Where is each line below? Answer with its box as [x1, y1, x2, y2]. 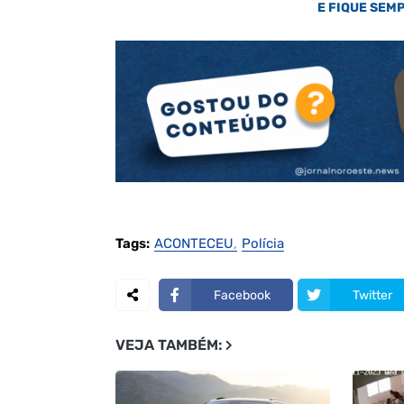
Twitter [352, 287, 392, 303]
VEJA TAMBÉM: [115, 336, 223, 354]
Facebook [213, 287, 271, 303]
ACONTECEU [153, 235, 234, 252]
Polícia [241, 235, 284, 252]
